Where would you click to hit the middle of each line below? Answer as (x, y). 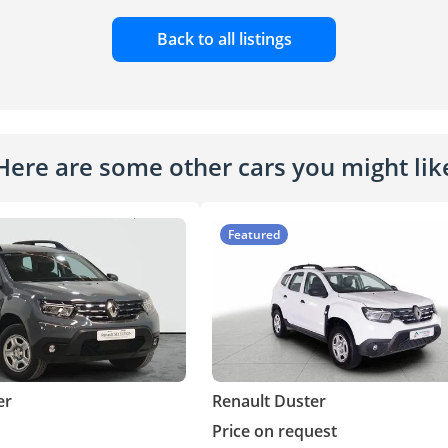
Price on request (274, 431)
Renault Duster (269, 401)
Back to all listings (224, 39)
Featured (254, 235)
